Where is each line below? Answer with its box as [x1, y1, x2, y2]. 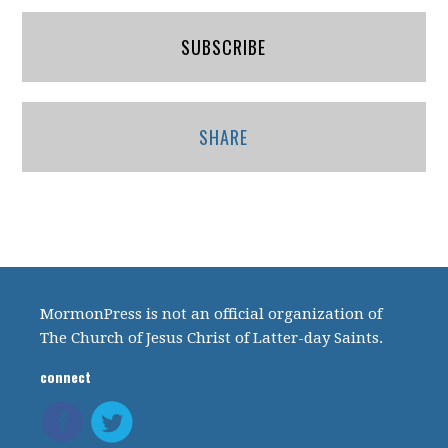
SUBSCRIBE [181, 34, 267, 60]
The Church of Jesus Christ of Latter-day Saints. [40, 329, 384, 347]
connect [40, 366, 92, 387]
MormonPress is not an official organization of [40, 305, 383, 323]
